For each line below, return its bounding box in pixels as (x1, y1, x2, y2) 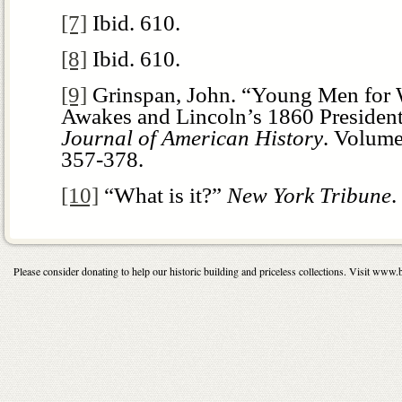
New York (227, 182, 314, 207)
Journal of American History (61, 125, 323, 150)
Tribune (314, 182, 391, 207)
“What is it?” (99, 182, 227, 207)
